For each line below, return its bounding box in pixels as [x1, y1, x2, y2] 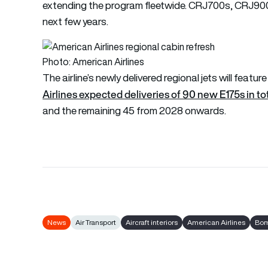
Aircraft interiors [126, 217, 178, 227]
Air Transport [75, 217, 117, 227]
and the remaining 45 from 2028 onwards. [42, 103, 227, 118]
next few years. [42, 14, 109, 29]
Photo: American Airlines [42, 54, 145, 68]
